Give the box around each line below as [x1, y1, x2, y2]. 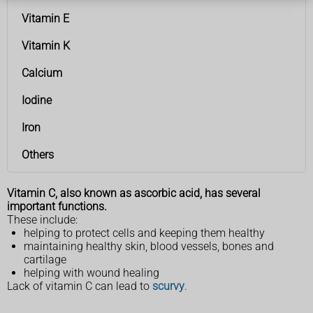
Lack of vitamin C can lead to [7, 279, 152, 293]
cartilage [24, 253, 66, 267]
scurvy [152, 279, 184, 293]
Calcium [22, 66, 62, 80]
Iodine [22, 94, 52, 108]
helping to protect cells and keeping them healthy [24, 226, 265, 240]
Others [22, 148, 54, 162]
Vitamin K [22, 39, 70, 53]
